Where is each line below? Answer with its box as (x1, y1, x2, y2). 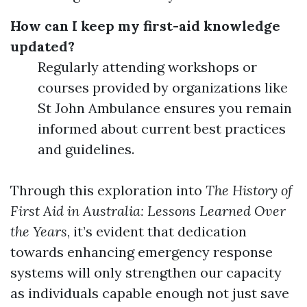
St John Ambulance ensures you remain (38, 99, 292, 116)
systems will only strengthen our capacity (10, 264, 282, 281)
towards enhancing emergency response (10, 243, 273, 260)
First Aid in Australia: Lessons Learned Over (10, 202, 286, 219)
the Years (10, 223, 67, 240)
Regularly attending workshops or (38, 58, 257, 75)
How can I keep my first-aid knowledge (10, 17, 280, 34)
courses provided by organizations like (38, 79, 288, 96)
